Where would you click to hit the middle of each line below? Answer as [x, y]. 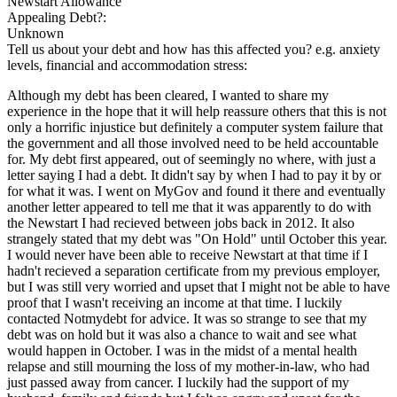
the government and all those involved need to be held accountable [193, 143]
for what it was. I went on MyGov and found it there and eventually [196, 191]
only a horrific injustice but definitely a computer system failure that [195, 127]
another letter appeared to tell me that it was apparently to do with [189, 206]
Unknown [35, 33]
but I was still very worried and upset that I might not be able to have [198, 286]
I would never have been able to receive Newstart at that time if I [187, 254]
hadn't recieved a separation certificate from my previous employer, [194, 270]
